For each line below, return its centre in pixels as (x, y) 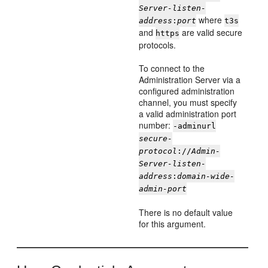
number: (156, 125)
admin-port (163, 189)
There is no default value (186, 212)
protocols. (158, 45)
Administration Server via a (190, 80)
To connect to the (172, 68)
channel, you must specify (188, 102)
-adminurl (195, 126)
